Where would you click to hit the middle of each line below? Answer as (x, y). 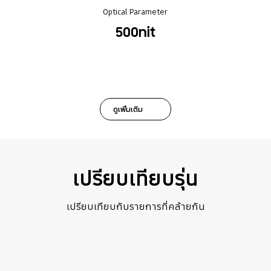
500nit (135, 32)
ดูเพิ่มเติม (128, 109)
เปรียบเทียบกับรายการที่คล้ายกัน (135, 207)
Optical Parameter (135, 12)
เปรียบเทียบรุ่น (135, 178)
